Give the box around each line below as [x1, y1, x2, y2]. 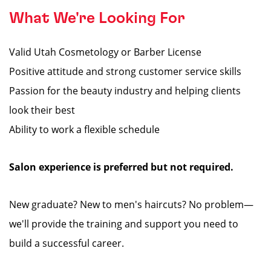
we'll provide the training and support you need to [9, 217, 238, 230]
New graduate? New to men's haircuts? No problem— [9, 198, 253, 211]
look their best [9, 103, 75, 117]
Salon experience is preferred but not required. [9, 160, 233, 174]
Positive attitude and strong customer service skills [9, 65, 241, 78]
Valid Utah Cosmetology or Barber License [9, 45, 201, 59]
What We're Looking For [9, 10, 185, 26]
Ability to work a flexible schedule [9, 123, 160, 136]
